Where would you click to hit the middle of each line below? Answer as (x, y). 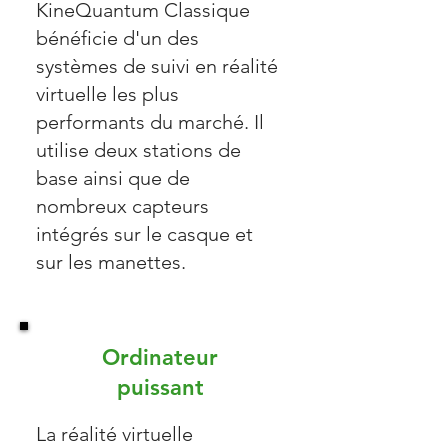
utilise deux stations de (138, 150)
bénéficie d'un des (117, 38)
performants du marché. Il (150, 122)
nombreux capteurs (122, 206)
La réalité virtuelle (114, 434)
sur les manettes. (111, 262)
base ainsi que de (113, 178)
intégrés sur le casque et (144, 234)
